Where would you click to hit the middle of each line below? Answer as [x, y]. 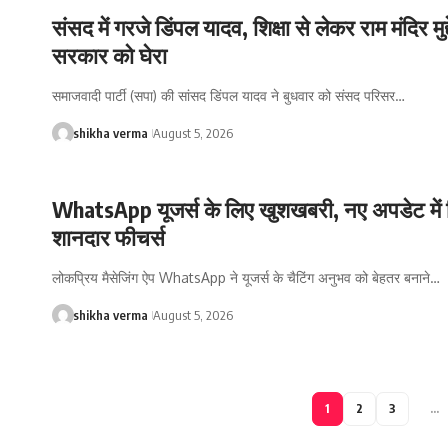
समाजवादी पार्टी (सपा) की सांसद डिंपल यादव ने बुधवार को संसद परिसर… [228, 95]
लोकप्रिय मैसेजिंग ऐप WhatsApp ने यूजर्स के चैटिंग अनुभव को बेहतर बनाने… [246, 278]
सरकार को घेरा [109, 54]
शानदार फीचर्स [108, 237]
